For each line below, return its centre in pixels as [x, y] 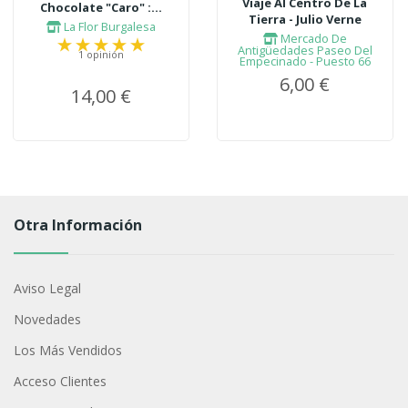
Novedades [47, 319]
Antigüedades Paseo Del [305, 51]
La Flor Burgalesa [109, 27]
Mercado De [312, 39]
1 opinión [102, 55]
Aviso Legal [47, 288]
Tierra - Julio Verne [305, 20]
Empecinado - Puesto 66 [305, 61]
